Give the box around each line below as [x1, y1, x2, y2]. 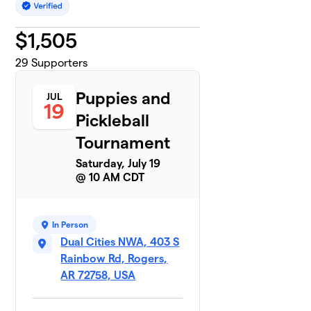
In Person [52, 220, 89, 230]
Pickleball [76, 111, 150, 131]
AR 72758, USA [60, 269, 136, 282]
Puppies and [76, 89, 171, 108]
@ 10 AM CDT [76, 171, 145, 184]
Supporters [28, 57, 88, 69]
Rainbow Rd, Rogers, [60, 253, 168, 265]
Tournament [76, 133, 171, 153]
